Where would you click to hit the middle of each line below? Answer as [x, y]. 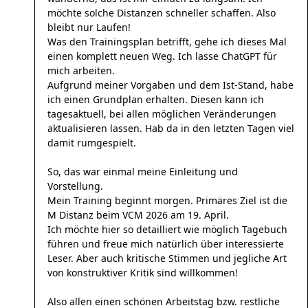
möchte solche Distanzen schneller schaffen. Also [162, 13]
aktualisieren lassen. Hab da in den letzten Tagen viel [171, 128]
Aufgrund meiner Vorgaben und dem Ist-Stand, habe [170, 85]
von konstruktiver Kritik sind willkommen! [143, 273]
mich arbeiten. [81, 70]
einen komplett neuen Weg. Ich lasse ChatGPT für [162, 56]
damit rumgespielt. [92, 143]
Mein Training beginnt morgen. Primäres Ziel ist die [167, 200]
